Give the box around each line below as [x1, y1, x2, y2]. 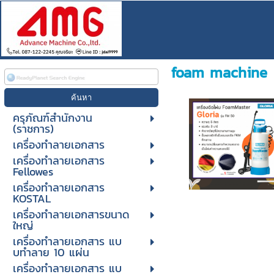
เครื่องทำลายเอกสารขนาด [12, 206, 130, 223]
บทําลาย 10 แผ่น [12, 244, 89, 261]
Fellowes [12, 163, 53, 180]
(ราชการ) [12, 120, 54, 137]
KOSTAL [12, 190, 51, 207]
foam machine [171, 62, 268, 83]
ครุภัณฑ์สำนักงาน [12, 109, 92, 126]
